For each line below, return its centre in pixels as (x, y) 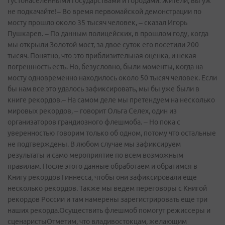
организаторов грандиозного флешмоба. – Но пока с (94, 122)
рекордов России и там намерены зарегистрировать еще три (107, 200)
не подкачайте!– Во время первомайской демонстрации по (104, 12)
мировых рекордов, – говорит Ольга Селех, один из (92, 111)
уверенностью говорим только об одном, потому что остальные (112, 133)
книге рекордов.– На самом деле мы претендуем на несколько (111, 100)
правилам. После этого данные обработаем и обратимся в (102, 166)
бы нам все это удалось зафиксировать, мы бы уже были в (103, 89)
